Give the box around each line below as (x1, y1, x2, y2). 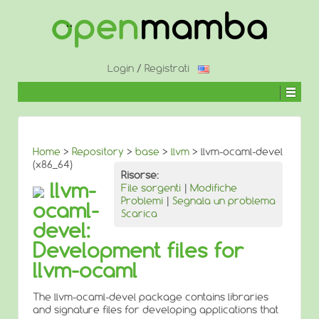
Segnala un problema (172, 194, 276, 207)
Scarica (121, 207, 157, 220)
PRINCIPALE (17, 47, 60, 58)
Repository (72, 145, 124, 158)
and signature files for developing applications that (33, 303, 278, 316)
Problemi (121, 194, 163, 207)
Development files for (33, 238, 244, 263)
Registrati (145, 62, 189, 75)
